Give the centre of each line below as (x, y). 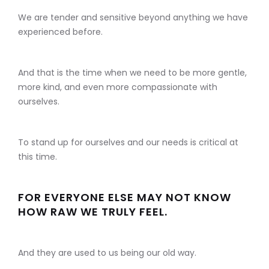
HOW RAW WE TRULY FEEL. (93, 212)
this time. (38, 157)
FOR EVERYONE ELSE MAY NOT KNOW (125, 198)
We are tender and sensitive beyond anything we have (133, 18)
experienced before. (60, 32)
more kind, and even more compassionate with (118, 87)
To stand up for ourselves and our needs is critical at (128, 143)
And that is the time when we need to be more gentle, (132, 73)
